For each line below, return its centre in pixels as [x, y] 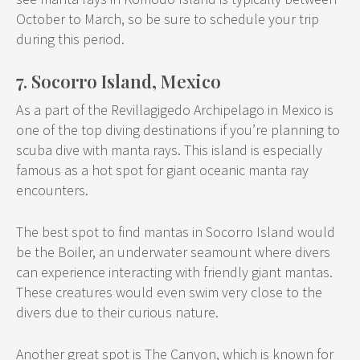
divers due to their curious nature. [119, 313]
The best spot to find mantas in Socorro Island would [176, 232]
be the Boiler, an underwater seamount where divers [173, 252]
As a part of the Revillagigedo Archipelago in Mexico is [175, 110]
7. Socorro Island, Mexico [119, 82]
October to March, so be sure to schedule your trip [168, 19]
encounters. [52, 190]
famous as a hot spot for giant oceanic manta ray [162, 170]
